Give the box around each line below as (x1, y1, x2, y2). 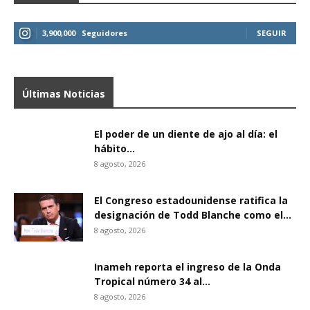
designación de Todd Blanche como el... (94, 208, 291, 221)
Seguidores (82, 28, 127, 38)
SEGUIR (257, 28, 286, 38)
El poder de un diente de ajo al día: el (94, 127, 277, 140)
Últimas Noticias (22, 87, 105, 100)
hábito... (94, 142, 135, 155)
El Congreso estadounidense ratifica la (94, 194, 288, 207)
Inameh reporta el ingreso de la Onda (94, 260, 281, 273)
